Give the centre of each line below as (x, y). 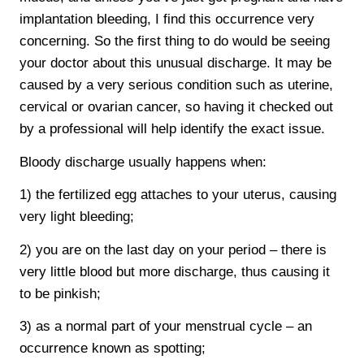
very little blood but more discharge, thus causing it (175, 271)
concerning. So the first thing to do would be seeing (175, 41)
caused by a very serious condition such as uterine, (177, 84)
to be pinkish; (61, 293)
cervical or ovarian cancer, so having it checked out (177, 106)
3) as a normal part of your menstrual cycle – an (166, 327)
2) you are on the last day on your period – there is (173, 249)
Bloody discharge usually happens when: (143, 162)
